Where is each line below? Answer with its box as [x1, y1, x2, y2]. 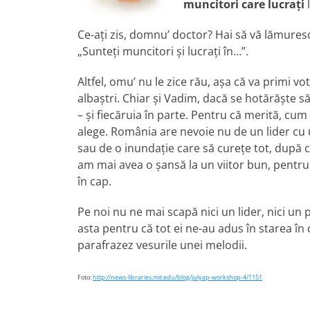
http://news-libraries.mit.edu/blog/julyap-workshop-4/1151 [93, 273, 262, 282]
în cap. [77, 174, 111, 189]
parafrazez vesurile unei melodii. [77, 237, 247, 253]
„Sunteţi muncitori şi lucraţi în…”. [77, 44, 248, 59]
